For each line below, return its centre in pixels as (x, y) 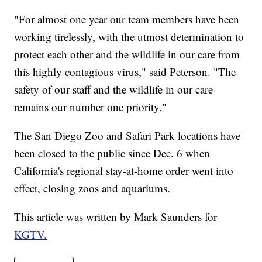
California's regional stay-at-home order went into (124, 170)
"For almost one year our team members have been (127, 19)
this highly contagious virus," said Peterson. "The (125, 71)
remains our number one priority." (91, 106)
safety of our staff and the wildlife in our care (114, 89)
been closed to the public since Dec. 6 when (112, 153)
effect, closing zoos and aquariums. (92, 188)
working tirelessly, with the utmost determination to (129, 36)
